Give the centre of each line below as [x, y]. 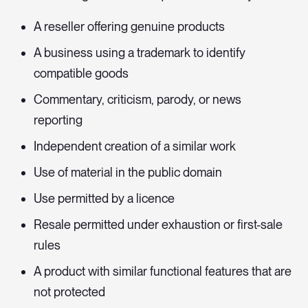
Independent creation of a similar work [135, 146]
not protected [69, 292]
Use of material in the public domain [128, 173]
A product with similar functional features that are [163, 272]
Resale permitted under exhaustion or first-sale [158, 225]
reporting [58, 120]
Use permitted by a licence [104, 199]
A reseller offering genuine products [129, 27]
